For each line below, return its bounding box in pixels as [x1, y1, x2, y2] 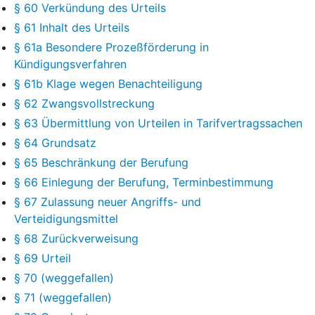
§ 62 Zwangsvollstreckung [14, 96, 155, 110]
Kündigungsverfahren [14, 56, 127, 71]
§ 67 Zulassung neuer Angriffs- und [14, 194, 201, 209]
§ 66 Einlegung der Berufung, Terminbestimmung [14, 174, 274, 189]
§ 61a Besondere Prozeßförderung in [14, 39, 209, 54]
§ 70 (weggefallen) [14, 270, 114, 285]
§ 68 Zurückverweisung [14, 231, 139, 245]
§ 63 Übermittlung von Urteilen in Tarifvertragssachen [14, 115, 302, 130]
